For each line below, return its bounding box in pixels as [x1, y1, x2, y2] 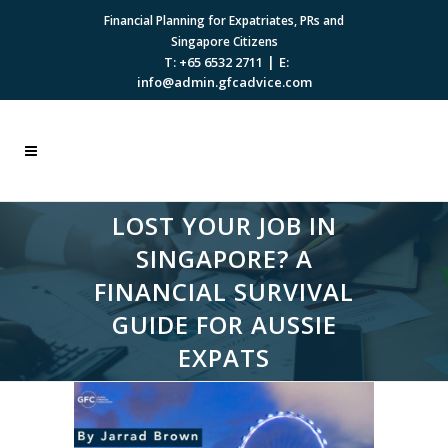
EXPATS [178, 341, 270, 374]
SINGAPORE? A [135, 242, 313, 275]
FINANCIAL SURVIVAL [94, 275, 354, 308]
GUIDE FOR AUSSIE [111, 308, 337, 341]
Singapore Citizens [170, 33, 278, 50]
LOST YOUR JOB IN [111, 209, 337, 242]
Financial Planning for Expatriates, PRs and [104, 12, 344, 29]
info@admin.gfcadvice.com [136, 73, 312, 91]
